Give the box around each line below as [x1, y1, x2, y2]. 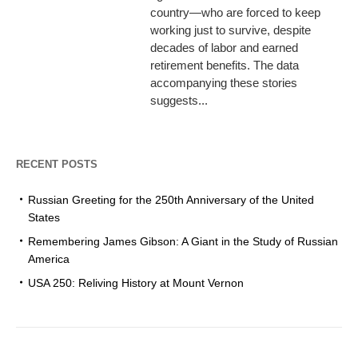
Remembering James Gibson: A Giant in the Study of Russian [28, 234, 338, 248]
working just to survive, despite [150, 22, 312, 37]
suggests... [150, 93, 209, 107]
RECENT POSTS [16, 157, 97, 170]
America [28, 252, 70, 265]
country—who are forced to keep [150, 5, 321, 19]
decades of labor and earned [150, 40, 299, 54]
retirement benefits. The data [150, 58, 300, 72]
